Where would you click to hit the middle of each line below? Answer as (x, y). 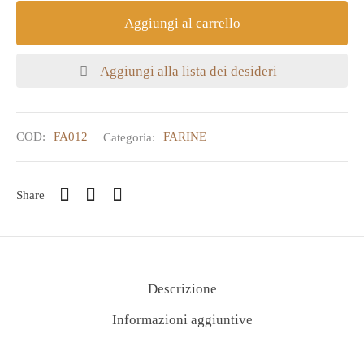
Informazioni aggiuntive (182, 320)
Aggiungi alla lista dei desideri (188, 71)
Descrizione (182, 288)
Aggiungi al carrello (182, 24)
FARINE (185, 136)
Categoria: (131, 136)
